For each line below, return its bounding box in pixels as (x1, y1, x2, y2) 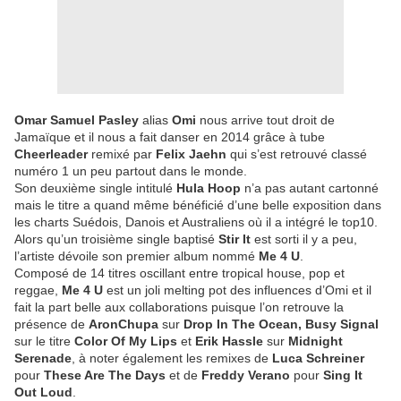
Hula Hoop (176, 181, 241, 196)
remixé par (88, 147, 156, 162)
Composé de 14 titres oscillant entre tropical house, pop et (14, 266, 345, 281)
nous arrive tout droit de (196, 113, 335, 128)
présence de (14, 317, 89, 332)
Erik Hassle (195, 334, 263, 349)
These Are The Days (44, 368, 166, 383)
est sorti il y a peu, (251, 232, 357, 247)
